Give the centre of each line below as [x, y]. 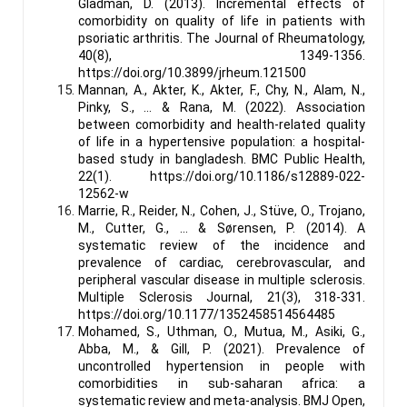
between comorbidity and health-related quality [222, 124]
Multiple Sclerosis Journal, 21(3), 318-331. [222, 297]
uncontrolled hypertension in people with [222, 366]
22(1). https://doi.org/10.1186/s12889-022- [222, 176]
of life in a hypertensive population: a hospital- [222, 141]
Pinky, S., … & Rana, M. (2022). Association [222, 107]
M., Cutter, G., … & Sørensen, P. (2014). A [222, 228]
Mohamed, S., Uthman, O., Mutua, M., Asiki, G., [222, 331]
